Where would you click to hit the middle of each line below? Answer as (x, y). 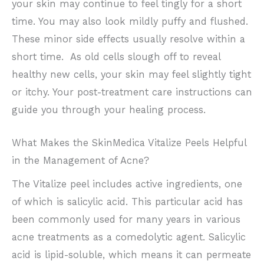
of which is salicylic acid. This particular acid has (127, 202)
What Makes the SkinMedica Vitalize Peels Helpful (129, 143)
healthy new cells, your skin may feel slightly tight (131, 75)
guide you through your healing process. (109, 110)
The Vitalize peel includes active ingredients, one (127, 184)
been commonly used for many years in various (126, 220)
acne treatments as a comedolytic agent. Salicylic (129, 237)
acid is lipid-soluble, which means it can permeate (131, 255)
